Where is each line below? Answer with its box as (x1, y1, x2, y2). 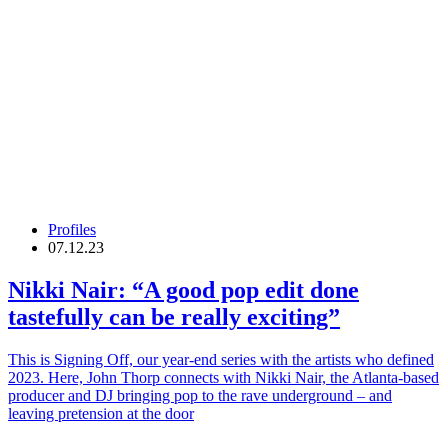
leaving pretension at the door (8, 405, 194, 423)
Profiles (48, 221, 96, 239)
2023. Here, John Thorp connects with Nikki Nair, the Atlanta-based (8, 369, 439, 387)
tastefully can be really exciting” (8, 304, 340, 331)
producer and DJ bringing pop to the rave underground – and (8, 387, 392, 405)
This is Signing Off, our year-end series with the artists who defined (8, 351, 434, 369)
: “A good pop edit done (118, 277, 359, 304)
